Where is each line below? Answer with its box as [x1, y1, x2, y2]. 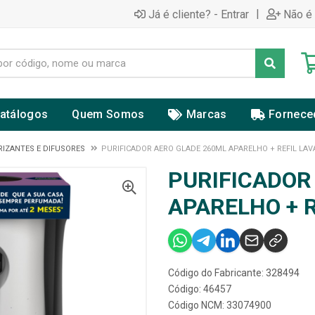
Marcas [186, 108, 227, 121]
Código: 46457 [168, 283, 231, 295]
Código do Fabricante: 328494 [168, 267, 300, 278]
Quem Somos [72, 108, 145, 121]
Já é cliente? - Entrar [148, 7, 249, 21]
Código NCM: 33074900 [168, 300, 271, 311]
